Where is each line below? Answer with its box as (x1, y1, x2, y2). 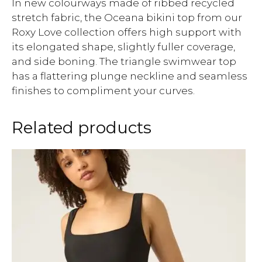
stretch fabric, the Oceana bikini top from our (12, 12, 242, 23)
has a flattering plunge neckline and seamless (12, 70, 247, 82)
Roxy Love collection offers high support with (12, 26, 242, 38)
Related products (12, 118, 151, 137)
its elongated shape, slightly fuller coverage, (12, 41, 235, 53)
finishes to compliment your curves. (12, 85, 195, 96)
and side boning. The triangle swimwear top (12, 56, 236, 67)
